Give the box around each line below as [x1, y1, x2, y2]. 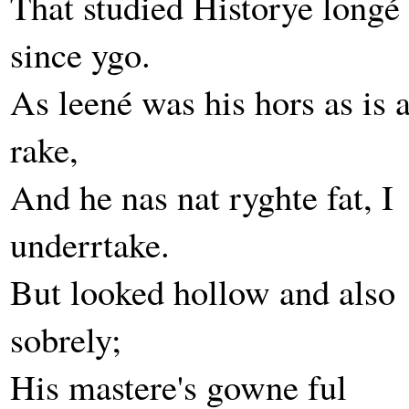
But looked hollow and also [10, 267, 395, 315]
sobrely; [10, 315, 121, 362]
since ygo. [10, 30, 151, 78]
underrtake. [10, 220, 170, 267]
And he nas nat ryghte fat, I [10, 173, 393, 220]
